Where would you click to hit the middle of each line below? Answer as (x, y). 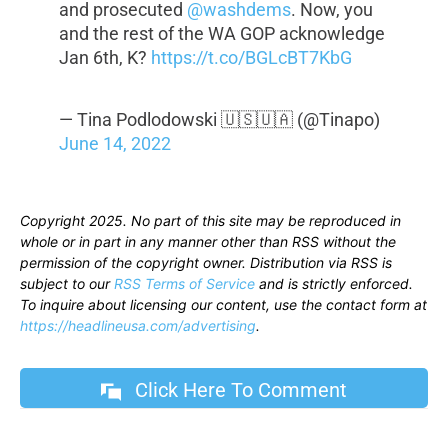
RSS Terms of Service (184, 284)
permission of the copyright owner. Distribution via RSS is (206, 263)
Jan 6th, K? (104, 58)
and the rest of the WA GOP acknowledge (221, 34)
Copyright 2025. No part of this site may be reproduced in (210, 221)
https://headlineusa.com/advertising (138, 326)
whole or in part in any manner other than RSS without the (208, 242)
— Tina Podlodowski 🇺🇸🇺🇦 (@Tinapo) (219, 120)
